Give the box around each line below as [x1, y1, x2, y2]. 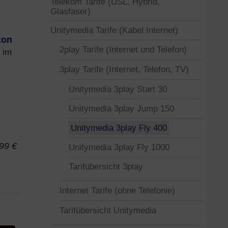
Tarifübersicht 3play [69, 161, 143, 172]
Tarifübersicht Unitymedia [60, 205, 156, 215]
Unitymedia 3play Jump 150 [69, 103, 174, 113]
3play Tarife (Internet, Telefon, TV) [60, 64, 189, 74]
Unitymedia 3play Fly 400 [71, 123, 167, 133]
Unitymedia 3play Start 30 [69, 84, 167, 94]
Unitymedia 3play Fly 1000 [69, 142, 169, 152]
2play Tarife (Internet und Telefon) [60, 44, 187, 54]
